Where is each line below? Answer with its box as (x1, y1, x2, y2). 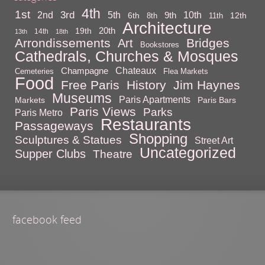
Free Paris (61, 77, 120, 92)
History (127, 77, 167, 92)
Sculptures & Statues (15, 133, 122, 146)
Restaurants (101, 115, 192, 134)
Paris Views (70, 104, 137, 118)
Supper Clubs (15, 147, 86, 160)
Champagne (61, 65, 109, 76)
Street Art (195, 134, 234, 146)
